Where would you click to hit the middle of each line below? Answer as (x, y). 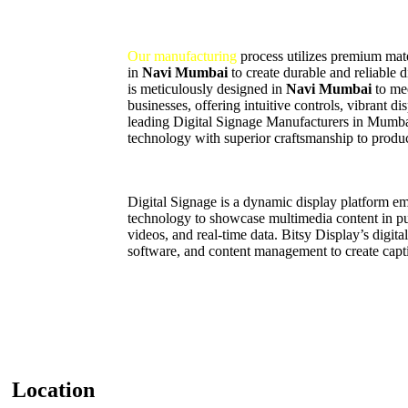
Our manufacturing (182, 56)
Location (53, 389)
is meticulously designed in (207, 88)
